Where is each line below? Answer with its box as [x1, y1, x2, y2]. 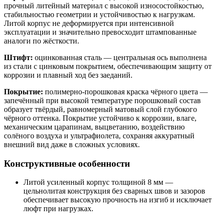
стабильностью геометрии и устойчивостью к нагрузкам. [4, 10, 195, 19]
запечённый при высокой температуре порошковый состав [4, 96, 201, 105]
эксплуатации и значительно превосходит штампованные [4, 27, 197, 36]
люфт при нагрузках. [23, 204, 93, 213]
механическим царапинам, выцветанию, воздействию [4, 122, 185, 131]
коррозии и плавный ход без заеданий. [4, 70, 132, 79]
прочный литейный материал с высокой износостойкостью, [4, 1, 204, 10]
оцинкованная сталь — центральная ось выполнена [35, 53, 207, 62]
